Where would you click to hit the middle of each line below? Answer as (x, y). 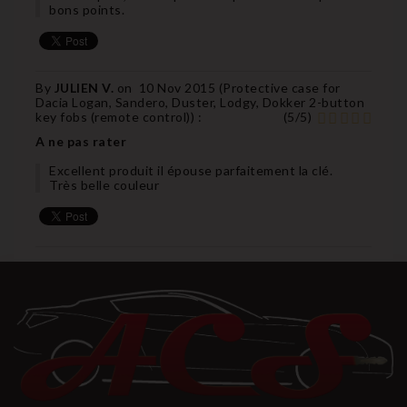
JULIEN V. (85, 87)
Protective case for (282, 87)
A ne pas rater (81, 141)
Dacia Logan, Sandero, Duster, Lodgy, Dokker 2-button (200, 102)
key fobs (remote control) (113, 116)
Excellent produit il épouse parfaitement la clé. (191, 170)
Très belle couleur (104, 184)
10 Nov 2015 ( (180, 87)
